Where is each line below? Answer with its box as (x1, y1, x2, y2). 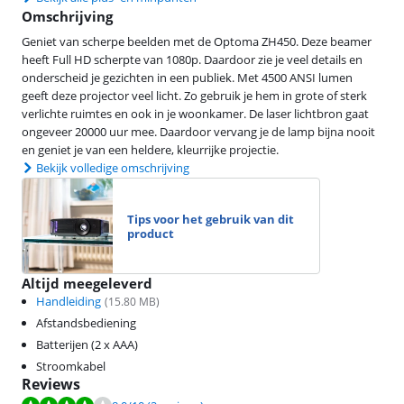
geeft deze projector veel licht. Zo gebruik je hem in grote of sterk (22, 87, 367, 104)
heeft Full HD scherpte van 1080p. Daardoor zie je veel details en (22, 51, 363, 68)
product (127, 225, 174, 242)
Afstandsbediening (36, 315, 136, 331)
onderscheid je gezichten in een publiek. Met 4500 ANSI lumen (22, 69, 353, 86)
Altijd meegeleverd (22, 274, 152, 292)
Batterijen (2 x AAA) (36, 336, 138, 353)
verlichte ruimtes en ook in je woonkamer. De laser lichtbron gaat (22, 106, 369, 122)
